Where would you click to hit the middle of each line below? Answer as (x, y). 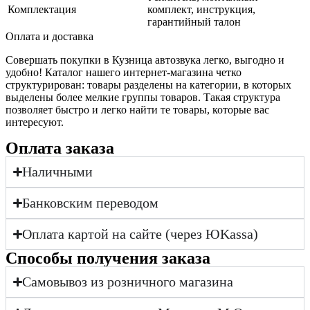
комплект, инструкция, (201, 10)
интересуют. (35, 122)
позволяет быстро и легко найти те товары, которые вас (137, 110)
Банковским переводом (91, 203)
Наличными (58, 172)
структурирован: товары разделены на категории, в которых (148, 85)
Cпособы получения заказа (108, 258)
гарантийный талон (194, 22)
